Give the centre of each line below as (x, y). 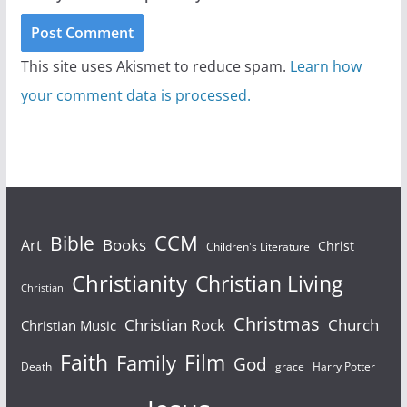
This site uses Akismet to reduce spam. (155, 67)
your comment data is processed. (135, 96)
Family (146, 363)
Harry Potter (343, 367)
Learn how (325, 67)
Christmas (276, 324)
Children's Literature (258, 247)
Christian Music (68, 326)
